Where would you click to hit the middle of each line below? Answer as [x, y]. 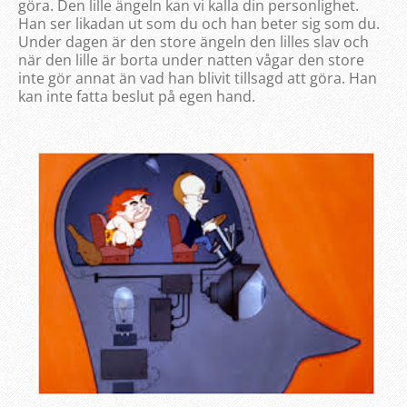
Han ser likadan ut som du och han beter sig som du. [199, 23]
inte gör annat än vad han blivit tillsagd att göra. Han [198, 78]
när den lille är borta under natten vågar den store [191, 60]
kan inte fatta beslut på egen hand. [137, 96]
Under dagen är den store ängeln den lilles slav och [194, 41]
